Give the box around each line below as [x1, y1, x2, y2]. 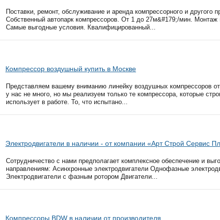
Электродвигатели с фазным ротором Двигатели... [6, 173, 158, 180]
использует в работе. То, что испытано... [6, 98, 128, 106]
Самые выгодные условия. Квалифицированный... [6, 24, 156, 31]
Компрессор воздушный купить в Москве [5, 65, 136, 73]
